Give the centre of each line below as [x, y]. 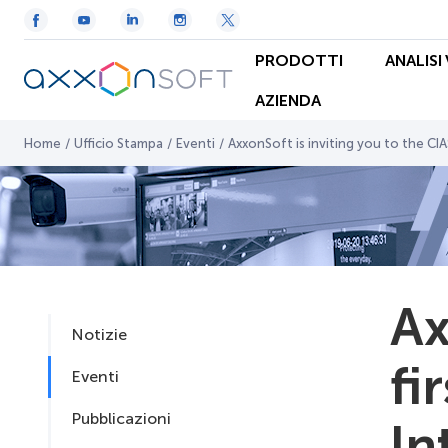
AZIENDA [288, 100]
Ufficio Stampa [118, 143]
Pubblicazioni [121, 418]
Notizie [99, 334]
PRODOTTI [299, 60]
